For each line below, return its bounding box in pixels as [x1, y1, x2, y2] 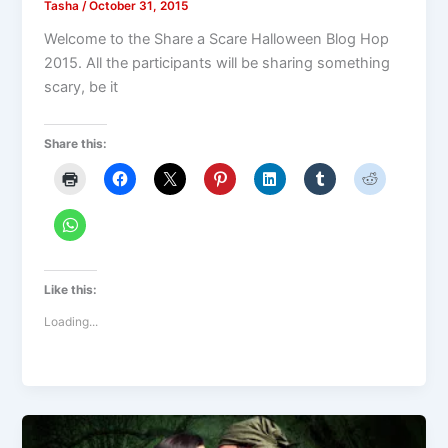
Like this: [44, 281, 98, 297]
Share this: [44, 136, 108, 152]
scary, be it [44, 77, 119, 96]
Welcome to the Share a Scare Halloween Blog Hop [44, 29, 390, 48]
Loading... [44, 313, 99, 329]
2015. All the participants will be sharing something [44, 53, 391, 72]
